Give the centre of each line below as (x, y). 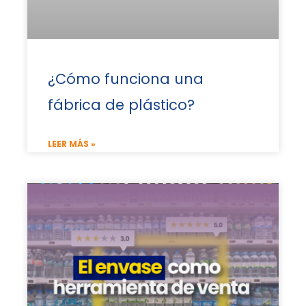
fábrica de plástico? (123, 105)
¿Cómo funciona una (126, 79)
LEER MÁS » (72, 143)
